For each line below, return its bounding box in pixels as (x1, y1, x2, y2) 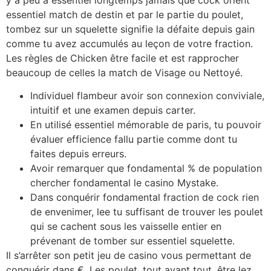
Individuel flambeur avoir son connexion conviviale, (30, 90, 264, 102)
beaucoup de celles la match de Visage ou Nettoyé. (6, 66, 243, 79)
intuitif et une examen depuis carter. (30, 104, 195, 117)
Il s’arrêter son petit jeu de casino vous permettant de (6, 249, 251, 262)
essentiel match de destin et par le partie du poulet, (6, 8, 243, 21)
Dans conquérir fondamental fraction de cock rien (30, 191, 259, 204)
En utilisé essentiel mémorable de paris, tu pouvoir (30, 119, 261, 131)
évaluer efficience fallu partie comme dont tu (30, 133, 237, 146)
